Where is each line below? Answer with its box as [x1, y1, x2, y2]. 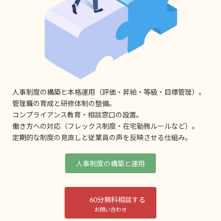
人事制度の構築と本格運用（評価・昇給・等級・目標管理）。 [12, 88, 206, 97]
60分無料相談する [89, 195, 146, 204]
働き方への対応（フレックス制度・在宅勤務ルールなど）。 [12, 122, 199, 131]
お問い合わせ [94, 206, 127, 213]
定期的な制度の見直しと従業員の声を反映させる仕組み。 [12, 133, 192, 142]
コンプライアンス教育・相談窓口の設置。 [12, 110, 143, 119]
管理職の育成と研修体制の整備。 [12, 99, 116, 108]
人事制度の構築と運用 [76, 159, 145, 168]
